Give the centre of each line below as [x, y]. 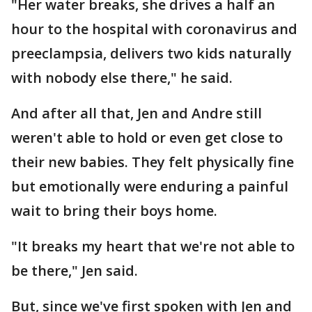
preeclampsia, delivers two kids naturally [151, 53]
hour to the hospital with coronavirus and [154, 29]
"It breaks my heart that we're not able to [153, 246]
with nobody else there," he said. [124, 77]
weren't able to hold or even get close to [147, 137]
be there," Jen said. [75, 270]
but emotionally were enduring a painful [150, 186]
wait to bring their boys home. [114, 210]
